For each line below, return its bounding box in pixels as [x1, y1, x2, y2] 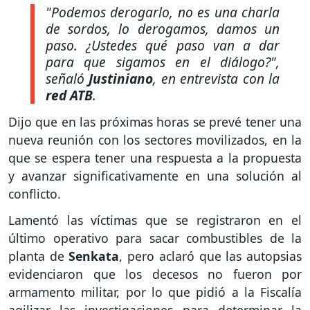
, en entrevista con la [153, 69, 280, 88]
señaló [46, 69, 89, 88]
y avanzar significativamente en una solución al [8, 167, 302, 184]
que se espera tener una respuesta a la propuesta [8, 149, 302, 166]
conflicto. [8, 185, 61, 202]
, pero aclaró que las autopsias [119, 248, 302, 265]
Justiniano [89, 69, 154, 88]
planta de [8, 248, 69, 265]
